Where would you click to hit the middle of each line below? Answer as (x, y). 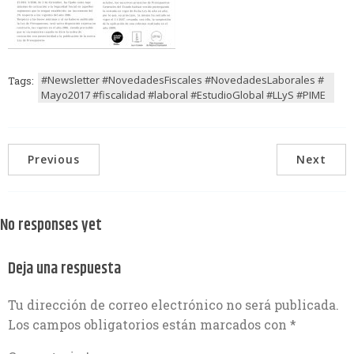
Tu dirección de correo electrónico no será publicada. (173, 305)
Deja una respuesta (64, 269)
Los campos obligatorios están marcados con (149, 325)
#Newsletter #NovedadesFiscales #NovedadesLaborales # (183, 80)
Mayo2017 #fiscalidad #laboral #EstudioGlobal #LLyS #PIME (183, 95)
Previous (54, 159)
